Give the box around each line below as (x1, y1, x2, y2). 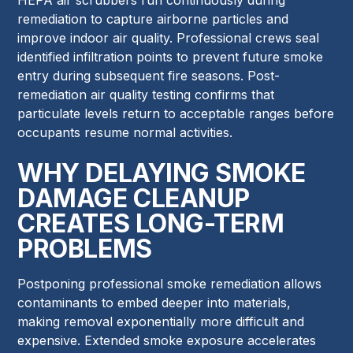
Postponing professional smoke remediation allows (17, 275, 322, 292)
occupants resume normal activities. (17, 124, 233, 140)
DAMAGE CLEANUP (17, 182, 250, 214)
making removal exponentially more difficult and (17, 313, 305, 329)
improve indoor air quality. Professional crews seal (17, 29, 320, 46)
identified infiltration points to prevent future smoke (17, 48, 324, 65)
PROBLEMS (17, 232, 152, 264)
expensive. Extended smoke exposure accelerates (17, 332, 317, 348)
